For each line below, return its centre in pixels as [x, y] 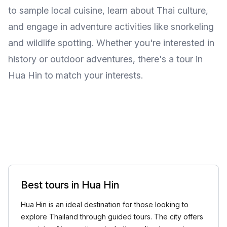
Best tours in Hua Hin [70, 185]
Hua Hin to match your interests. [75, 75]
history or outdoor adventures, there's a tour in [105, 59]
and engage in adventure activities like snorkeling [111, 27]
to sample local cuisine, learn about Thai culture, [108, 10]
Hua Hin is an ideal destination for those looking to [105, 204]
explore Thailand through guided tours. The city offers [112, 217]
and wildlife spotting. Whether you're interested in [111, 43]
